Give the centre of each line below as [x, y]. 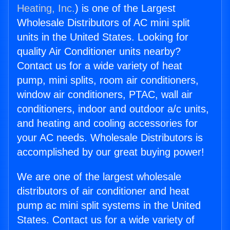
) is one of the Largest [125, 8]
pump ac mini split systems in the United [109, 206]
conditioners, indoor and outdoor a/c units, [113, 109]
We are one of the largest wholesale [99, 177]
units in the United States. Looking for [103, 37]
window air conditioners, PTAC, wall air [105, 95]
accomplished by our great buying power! [111, 152]
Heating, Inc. [46, 8]
